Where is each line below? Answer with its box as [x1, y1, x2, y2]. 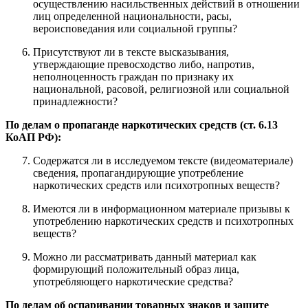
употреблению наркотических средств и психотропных [33, 215, 294, 228]
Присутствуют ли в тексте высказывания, [33, 46, 229, 58]
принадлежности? [33, 96, 118, 108]
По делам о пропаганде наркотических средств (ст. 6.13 [5, 119, 278, 131]
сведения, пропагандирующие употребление [33, 167, 243, 179]
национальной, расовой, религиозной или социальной [33, 83, 289, 96]
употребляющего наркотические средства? [33, 276, 233, 288]
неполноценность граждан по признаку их [33, 71, 234, 83]
